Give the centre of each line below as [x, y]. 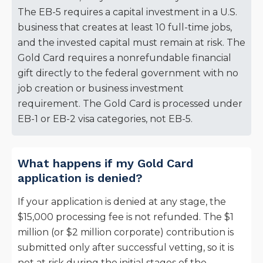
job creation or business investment [101, 89]
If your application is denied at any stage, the [122, 202]
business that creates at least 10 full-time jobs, [125, 28]
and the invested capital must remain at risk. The [131, 43]
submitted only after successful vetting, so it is [126, 248]
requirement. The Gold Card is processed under [130, 104]
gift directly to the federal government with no [128, 73]
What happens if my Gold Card [105, 163]
